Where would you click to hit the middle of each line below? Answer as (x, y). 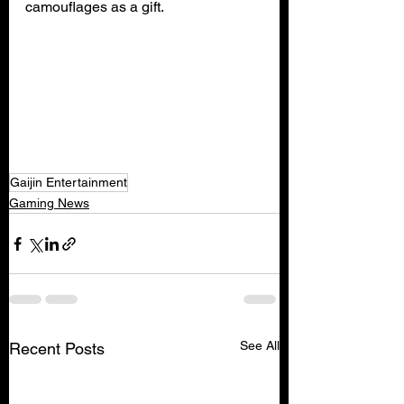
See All (260, 345)
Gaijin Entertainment (69, 182)
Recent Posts (57, 349)
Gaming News (49, 203)
